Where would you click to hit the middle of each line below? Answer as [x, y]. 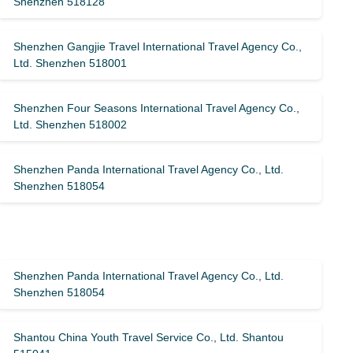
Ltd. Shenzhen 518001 [71, 63]
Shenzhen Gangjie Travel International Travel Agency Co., [158, 46]
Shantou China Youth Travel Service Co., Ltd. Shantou [149, 337]
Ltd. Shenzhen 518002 [71, 124]
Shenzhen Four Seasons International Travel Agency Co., [157, 108]
